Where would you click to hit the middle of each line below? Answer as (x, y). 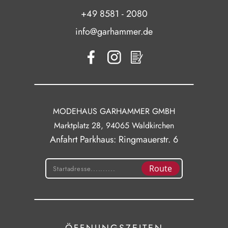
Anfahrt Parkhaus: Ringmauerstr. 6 (114, 139)
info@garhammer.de (114, 32)
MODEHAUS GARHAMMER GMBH (114, 111)
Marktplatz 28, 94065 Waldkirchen (114, 125)
